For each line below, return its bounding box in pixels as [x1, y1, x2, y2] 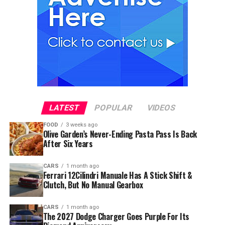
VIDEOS [146, 103, 177, 113]
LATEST [48, 103, 81, 113]
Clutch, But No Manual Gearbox [43, 179, 143, 191]
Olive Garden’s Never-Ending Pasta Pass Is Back [43, 128, 197, 141]
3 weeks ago [65, 122, 97, 129]
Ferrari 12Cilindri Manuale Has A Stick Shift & [43, 169, 192, 182]
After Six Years [43, 138, 93, 150]
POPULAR [93, 103, 134, 113]
